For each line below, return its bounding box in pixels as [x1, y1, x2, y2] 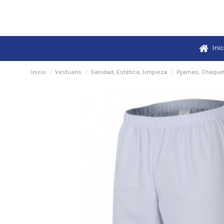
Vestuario [55, 68, 82, 76]
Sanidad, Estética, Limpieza [90, 68, 167, 76]
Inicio [31, 68, 46, 76]
